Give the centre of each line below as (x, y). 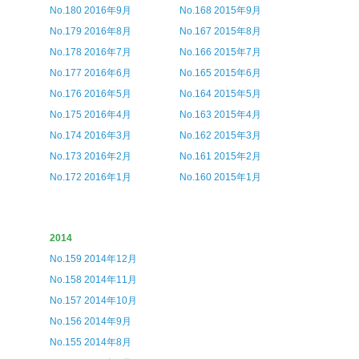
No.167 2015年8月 (220, 31)
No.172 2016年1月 (91, 177)
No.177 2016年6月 (91, 73)
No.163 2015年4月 (220, 115)
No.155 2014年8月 (91, 342)
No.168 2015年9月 (220, 10)
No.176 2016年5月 (91, 94)
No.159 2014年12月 (94, 259)
